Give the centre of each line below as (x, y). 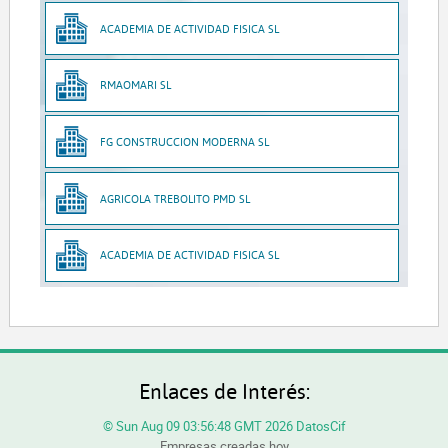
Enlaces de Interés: (224, 391)
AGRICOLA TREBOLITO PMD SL (175, 198)
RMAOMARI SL (136, 85)
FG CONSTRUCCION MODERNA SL (185, 141)
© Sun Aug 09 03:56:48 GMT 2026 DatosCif (224, 426)
